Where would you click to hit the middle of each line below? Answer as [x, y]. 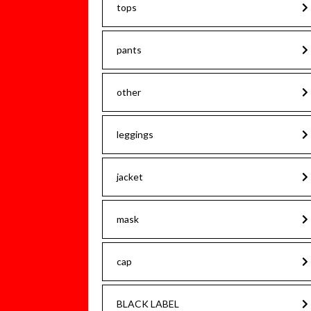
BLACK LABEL [148, 304]
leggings [135, 134]
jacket [130, 177]
